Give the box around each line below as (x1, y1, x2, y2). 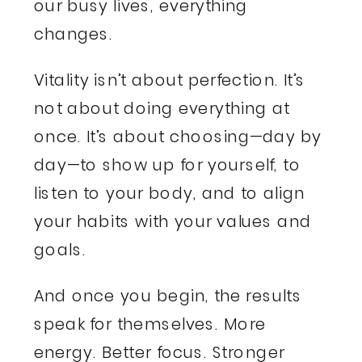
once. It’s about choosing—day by (34, 125, 322, 149)
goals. (34, 238, 86, 262)
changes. (34, 23, 113, 46)
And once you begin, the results (34, 285, 302, 309)
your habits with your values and (34, 210, 312, 234)
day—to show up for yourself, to (34, 154, 301, 177)
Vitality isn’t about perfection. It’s (34, 69, 305, 92)
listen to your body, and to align (34, 182, 305, 205)
